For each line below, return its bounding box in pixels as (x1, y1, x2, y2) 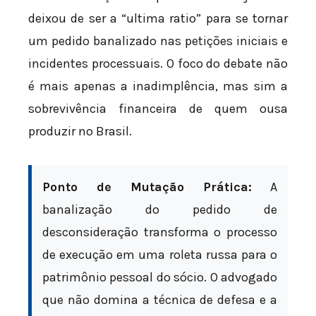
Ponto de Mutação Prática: (42, 178, 252, 195)
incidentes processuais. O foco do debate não (28, 56, 288, 72)
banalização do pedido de (42, 201, 277, 217)
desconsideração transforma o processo (42, 224, 277, 240)
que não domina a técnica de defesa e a (42, 291, 277, 308)
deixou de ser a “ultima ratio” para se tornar (28, 11, 288, 27)
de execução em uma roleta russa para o (42, 246, 277, 262)
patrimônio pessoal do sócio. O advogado (42, 269, 277, 285)
